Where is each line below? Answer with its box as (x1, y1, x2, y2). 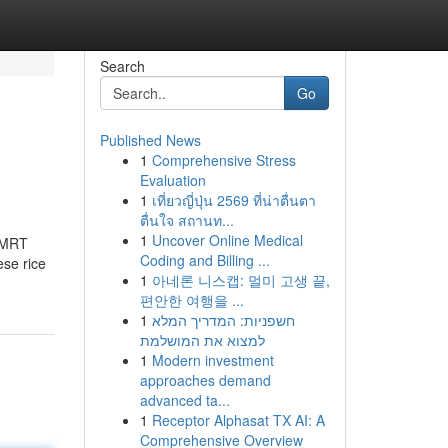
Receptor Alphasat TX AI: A (151, 410, 325, 430)
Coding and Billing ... (139, 250, 270, 270)
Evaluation (139, 170, 206, 190)
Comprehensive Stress (151, 150, 296, 170)
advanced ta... (139, 390, 230, 410)
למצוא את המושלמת (139, 330, 265, 350)
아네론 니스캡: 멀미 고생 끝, (151, 270, 330, 290)
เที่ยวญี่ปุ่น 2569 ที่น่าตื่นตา (151, 190, 316, 210)
